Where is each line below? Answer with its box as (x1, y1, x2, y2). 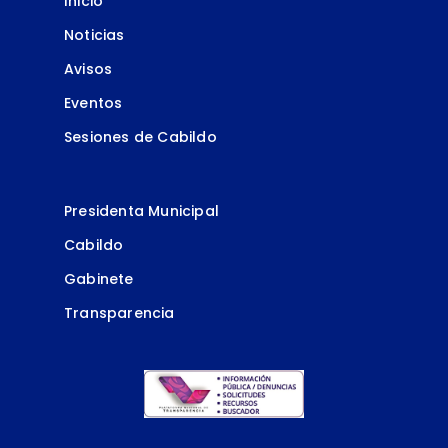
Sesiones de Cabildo (64, 126, 217, 147)
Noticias (64, 24, 125, 45)
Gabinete (64, 268, 134, 289)
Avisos (64, 58, 113, 79)
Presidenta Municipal (64, 200, 219, 221)
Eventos (64, 92, 123, 113)
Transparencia (64, 302, 175, 323)
